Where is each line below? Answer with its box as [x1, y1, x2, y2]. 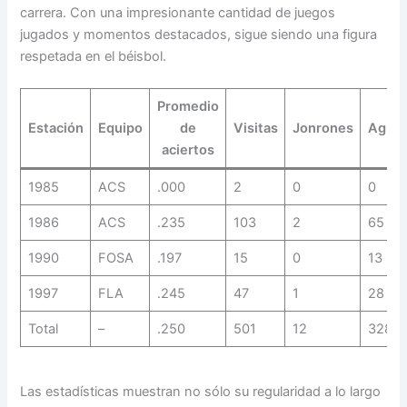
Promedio [156, 98, 219, 115]
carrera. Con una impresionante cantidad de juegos [20, 5, 336, 22]
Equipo [97, 120, 143, 137]
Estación [27, 120, 84, 137]
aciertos [161, 142, 214, 159]
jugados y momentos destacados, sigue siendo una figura [20, 26, 378, 44]
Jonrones [292, 120, 353, 137]
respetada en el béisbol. [20, 48, 167, 65]
